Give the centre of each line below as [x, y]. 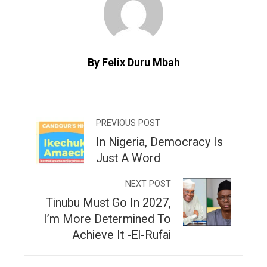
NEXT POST [148, 184]
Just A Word [128, 159]
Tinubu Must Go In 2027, [108, 203]
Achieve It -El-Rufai [122, 235]
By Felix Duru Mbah [133, 63]
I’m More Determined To [107, 219]
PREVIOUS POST [128, 123]
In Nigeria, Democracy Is [159, 142]
